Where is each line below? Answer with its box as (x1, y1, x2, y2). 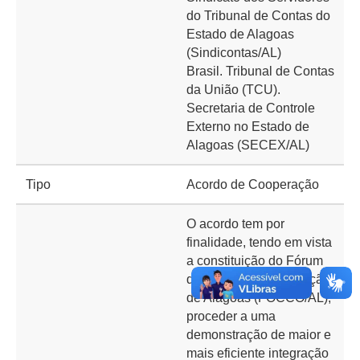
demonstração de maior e (186, 328, 331, 342)
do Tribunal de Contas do (186, 9, 330, 22)
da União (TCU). (186, 83, 280, 96)
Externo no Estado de (186, 120, 309, 133)
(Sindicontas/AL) (186, 46, 281, 59)
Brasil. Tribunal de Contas (186, 64, 334, 78)
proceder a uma (186, 309, 276, 323)
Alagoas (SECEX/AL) (186, 138, 309, 152)
